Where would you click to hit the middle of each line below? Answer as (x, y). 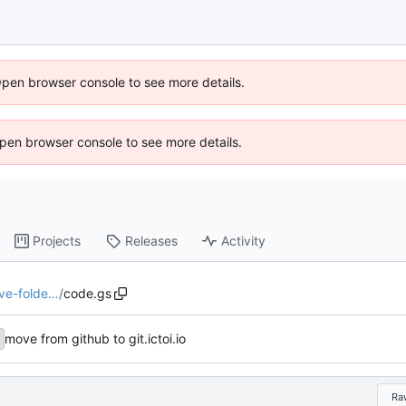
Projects (57, 241)
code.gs (87, 293)
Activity (244, 241)
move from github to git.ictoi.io (95, 339)
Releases (152, 241)
